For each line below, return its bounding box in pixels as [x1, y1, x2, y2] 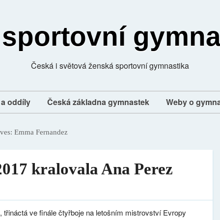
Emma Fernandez [14, 128, 68, 136]
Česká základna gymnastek [47, 96, 149, 108]
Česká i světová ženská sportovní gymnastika [31, 60, 189, 71]
